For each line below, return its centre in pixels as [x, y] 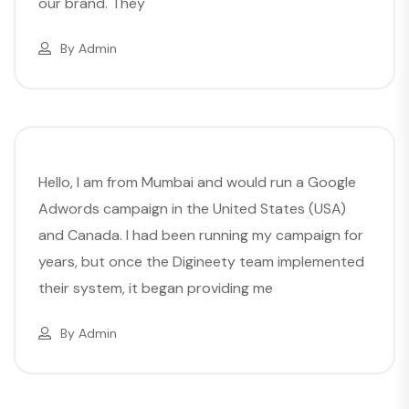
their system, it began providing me [156, 288]
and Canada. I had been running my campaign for [201, 235]
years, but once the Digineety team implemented [201, 261]
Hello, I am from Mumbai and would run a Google [197, 182]
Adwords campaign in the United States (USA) [192, 208]
